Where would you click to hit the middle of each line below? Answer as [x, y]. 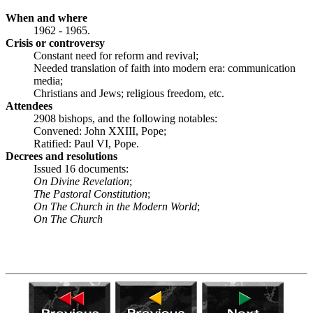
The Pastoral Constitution [90, 194]
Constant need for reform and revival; [116, 56]
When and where [46, 18]
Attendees [29, 106]
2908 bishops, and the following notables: [125, 119]
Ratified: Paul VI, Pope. [86, 144]
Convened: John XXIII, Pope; [100, 131]
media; [48, 81]
